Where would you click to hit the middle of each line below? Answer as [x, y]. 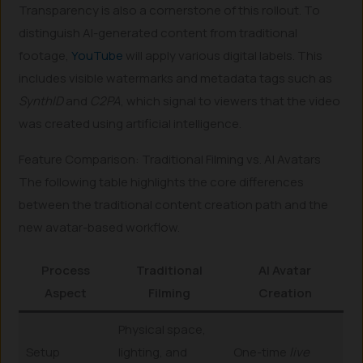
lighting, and [152, 352]
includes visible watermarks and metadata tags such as [176, 78]
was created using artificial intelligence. [130, 123]
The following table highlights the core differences [162, 182]
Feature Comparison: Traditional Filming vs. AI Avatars [170, 159]
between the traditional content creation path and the [174, 205]
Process [65, 270]
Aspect [65, 293]
